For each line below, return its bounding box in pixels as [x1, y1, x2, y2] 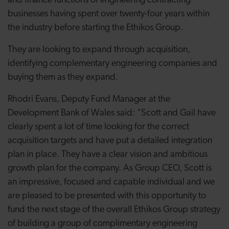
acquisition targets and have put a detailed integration [8, 136, 212, 146]
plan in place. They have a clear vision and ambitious [8, 150, 208, 159]
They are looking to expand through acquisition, [8, 45, 190, 55]
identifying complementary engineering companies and [8, 59, 217, 68]
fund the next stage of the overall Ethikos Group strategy [8, 205, 220, 215]
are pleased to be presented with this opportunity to [8, 191, 206, 201]
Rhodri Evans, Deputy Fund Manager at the [8, 95, 170, 104]
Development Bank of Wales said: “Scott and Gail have [8, 108, 216, 118]
